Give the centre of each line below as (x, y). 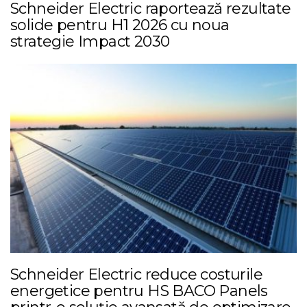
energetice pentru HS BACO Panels (139, 291)
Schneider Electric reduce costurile (136, 274)
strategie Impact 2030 (90, 42)
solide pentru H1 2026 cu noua (120, 25)
